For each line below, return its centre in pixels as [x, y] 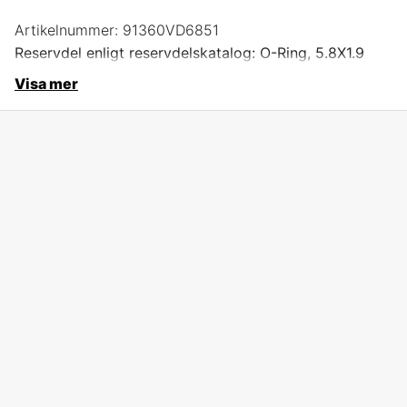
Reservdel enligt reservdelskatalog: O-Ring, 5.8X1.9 [189, 52]
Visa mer [46, 83]
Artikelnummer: [66, 30]
